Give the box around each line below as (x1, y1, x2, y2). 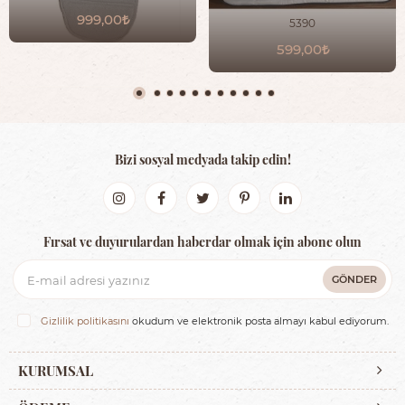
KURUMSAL (18, 361, 93, 381)
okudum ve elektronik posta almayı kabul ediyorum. (128, 315, 389, 328)
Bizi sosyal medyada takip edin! (114, 150, 291, 168)
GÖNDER (332, 272, 377, 287)
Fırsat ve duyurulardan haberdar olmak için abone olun (43, 232, 362, 250)
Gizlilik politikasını (40, 315, 129, 328)
